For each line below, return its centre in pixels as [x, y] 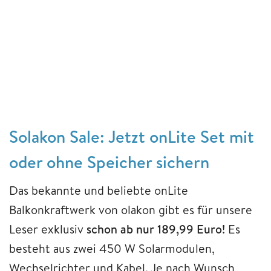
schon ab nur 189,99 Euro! [156, 229]
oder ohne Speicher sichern [109, 162]
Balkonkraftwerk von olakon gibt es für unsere [131, 210]
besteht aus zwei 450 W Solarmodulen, [112, 249]
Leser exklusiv [48, 229]
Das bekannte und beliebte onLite [99, 191]
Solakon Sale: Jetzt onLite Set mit [132, 137]
